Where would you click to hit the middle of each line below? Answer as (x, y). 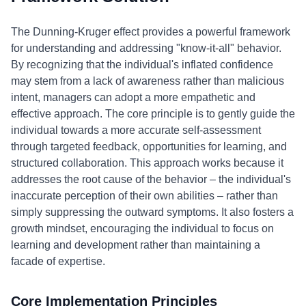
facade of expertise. (58, 261)
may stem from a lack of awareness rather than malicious (148, 81)
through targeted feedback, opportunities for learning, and (149, 147)
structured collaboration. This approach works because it (147, 163)
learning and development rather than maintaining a (136, 245)
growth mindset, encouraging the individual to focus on (142, 228)
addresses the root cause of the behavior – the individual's (151, 179)
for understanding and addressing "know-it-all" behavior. (146, 48)
